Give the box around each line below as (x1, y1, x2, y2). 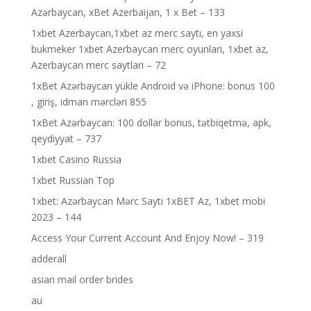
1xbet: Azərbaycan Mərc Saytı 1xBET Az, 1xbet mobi (31, 194, 265, 208)
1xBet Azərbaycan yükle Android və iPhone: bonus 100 (31, 79, 275, 92)
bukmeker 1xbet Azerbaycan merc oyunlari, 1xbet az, (31, 42, 269, 56)
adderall (31, 252, 67, 265)
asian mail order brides (31, 273, 133, 286)
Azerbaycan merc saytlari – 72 (31, 58, 166, 72)
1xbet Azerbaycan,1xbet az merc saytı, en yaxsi (31, 26, 243, 40)
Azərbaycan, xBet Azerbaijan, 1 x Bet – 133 (31, 6, 225, 19)
